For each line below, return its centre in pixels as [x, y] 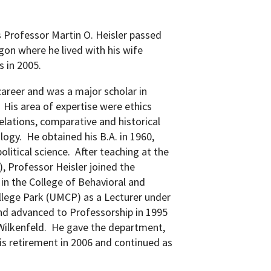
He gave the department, [109, 227]
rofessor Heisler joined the [75, 167]
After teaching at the [122, 152]
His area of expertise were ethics [78, 106]
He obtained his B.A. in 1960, [91, 136]
